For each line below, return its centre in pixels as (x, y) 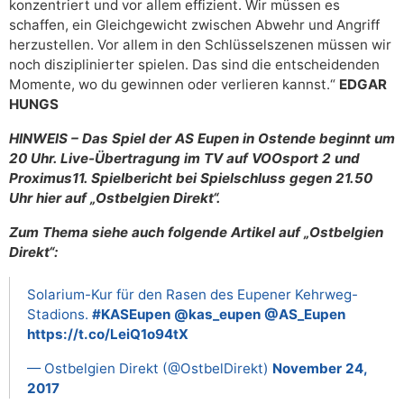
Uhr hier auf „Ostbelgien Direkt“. (115, 197)
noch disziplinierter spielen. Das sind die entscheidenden (194, 64)
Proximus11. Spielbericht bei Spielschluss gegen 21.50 (191, 178)
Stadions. (60, 314)
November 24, (320, 368)
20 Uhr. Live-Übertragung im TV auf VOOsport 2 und (184, 158)
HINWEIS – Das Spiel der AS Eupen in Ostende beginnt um (202, 138)
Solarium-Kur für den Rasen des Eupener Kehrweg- (193, 294)
